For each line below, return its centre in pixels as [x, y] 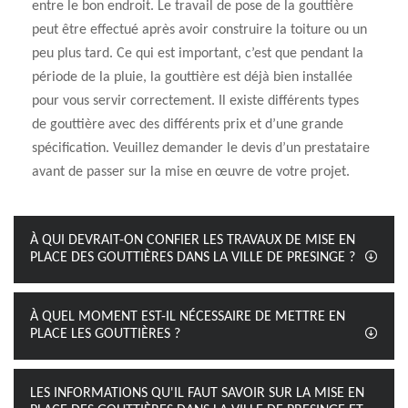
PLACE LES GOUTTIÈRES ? [105, 334]
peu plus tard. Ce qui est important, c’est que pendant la [198, 54]
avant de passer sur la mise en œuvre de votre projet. [191, 172]
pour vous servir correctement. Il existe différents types [195, 101]
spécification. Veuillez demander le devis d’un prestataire [201, 148]
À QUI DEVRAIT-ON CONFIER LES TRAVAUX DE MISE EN [193, 240]
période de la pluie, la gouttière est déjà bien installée [192, 77]
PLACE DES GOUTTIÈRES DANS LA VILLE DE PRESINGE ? [193, 258]
